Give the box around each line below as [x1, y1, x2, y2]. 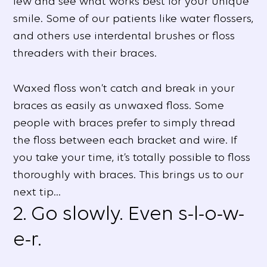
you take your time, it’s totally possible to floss [13, 150, 251, 164]
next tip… [13, 185, 61, 199]
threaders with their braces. [13, 46, 157, 60]
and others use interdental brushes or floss [13, 29, 235, 43]
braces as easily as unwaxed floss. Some [13, 98, 225, 113]
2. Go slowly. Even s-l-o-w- [13, 200, 245, 226]
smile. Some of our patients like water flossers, [13, 11, 254, 26]
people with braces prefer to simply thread [13, 116, 236, 130]
